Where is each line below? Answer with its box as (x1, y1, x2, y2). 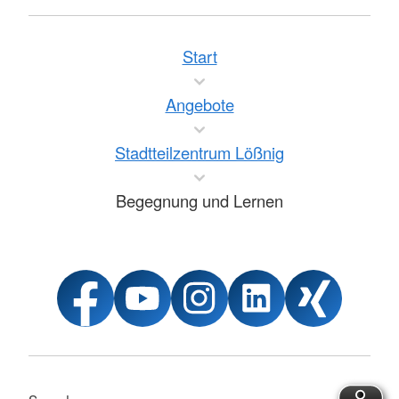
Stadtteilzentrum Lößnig (115, 140, 284, 164)
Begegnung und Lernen (116, 188, 283, 212)
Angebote (165, 92, 234, 116)
